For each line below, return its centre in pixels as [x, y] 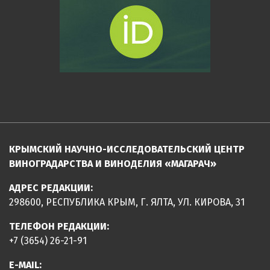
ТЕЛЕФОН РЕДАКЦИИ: [59, 227]
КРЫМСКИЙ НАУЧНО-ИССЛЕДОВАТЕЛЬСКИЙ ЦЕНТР [127, 149]
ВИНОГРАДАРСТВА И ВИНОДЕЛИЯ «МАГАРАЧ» [113, 164]
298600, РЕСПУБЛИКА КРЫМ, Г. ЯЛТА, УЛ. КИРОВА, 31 [127, 202]
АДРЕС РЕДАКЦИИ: [51, 188]
